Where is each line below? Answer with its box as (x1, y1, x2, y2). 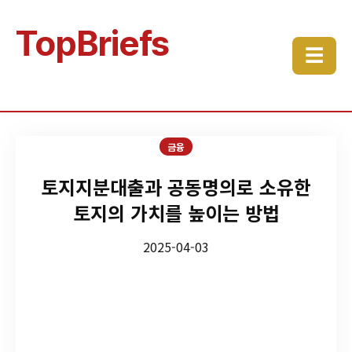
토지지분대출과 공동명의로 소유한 (41, 173, 311, 200)
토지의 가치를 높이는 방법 (72, 199, 280, 226)
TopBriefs (16, 22, 169, 64)
